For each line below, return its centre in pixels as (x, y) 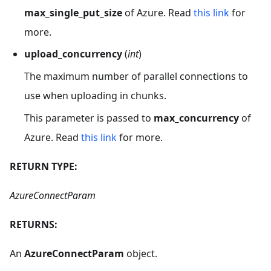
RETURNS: (34, 224)
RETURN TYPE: (44, 166)
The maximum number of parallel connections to (136, 77)
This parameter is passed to (89, 118)
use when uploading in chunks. (95, 96)
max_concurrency (196, 118)
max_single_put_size (73, 12)
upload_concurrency (73, 54)
